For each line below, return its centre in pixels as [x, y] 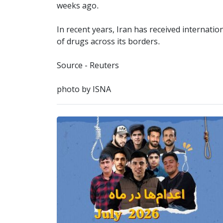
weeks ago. [78, 6]
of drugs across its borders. [109, 42]
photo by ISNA [84, 90]
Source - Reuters [88, 66]
